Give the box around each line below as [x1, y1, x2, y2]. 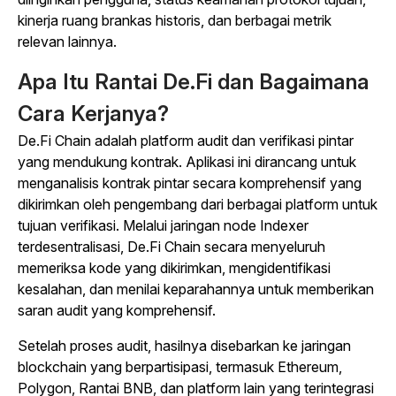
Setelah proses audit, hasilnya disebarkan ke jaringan [18, 337, 351, 355]
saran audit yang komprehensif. [18, 301, 216, 320]
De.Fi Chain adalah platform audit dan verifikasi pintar [18, 132, 354, 150]
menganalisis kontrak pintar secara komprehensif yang [18, 174, 362, 193]
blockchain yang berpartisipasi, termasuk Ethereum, [18, 358, 342, 377]
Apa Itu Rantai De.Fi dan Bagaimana [18, 69, 369, 95]
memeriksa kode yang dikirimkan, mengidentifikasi [18, 259, 331, 278]
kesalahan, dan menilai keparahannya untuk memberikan [18, 280, 374, 299]
